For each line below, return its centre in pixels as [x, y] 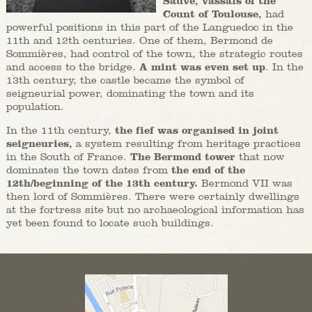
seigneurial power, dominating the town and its [130, 93]
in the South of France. [68, 156]
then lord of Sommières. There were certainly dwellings [153, 196]
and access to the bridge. [72, 66]
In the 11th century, [60, 130]
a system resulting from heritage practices [186, 143]
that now [260, 156]
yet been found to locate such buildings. [110, 222]
